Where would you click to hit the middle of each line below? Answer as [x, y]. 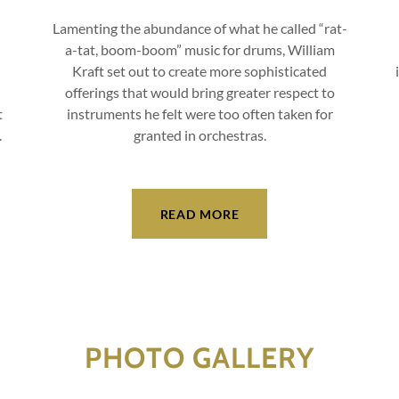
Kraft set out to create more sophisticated [199, 71]
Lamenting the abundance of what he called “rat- [199, 28]
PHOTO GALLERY [199, 358]
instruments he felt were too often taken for [199, 114]
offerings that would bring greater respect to [199, 93]
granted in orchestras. [199, 135]
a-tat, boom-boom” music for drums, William [199, 50]
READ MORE [199, 214]
